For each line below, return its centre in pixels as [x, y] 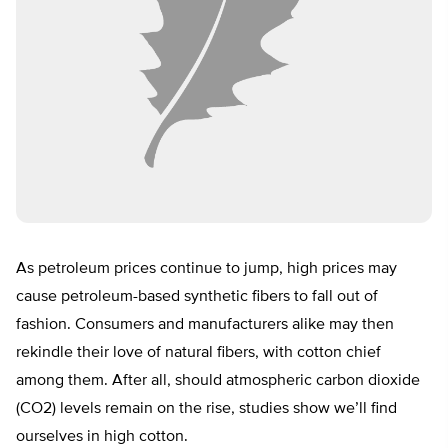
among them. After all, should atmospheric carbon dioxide [218, 381]
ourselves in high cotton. [102, 437]
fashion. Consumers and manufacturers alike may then [205, 325]
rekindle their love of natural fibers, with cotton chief [198, 353]
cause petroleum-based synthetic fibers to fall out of [197, 297]
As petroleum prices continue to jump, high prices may [206, 269]
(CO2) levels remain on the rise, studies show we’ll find [206, 409]
